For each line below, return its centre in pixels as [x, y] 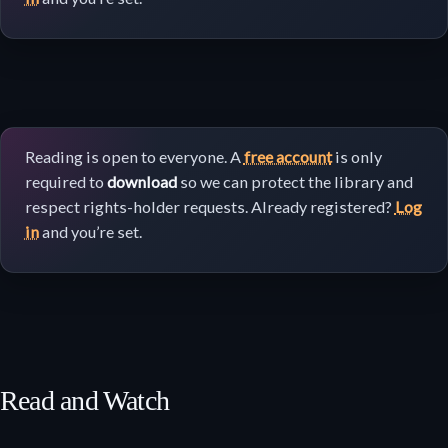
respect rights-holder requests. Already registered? [209, 207]
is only [356, 157]
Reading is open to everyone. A [134, 157]
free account [287, 157]
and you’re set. [90, 232]
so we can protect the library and [294, 182]
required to [65, 182]
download [141, 182]
